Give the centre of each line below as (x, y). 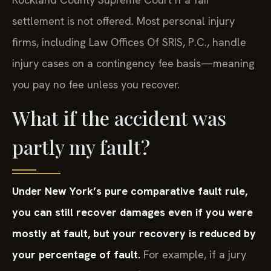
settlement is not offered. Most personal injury (123, 21)
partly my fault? (81, 147)
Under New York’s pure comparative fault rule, (130, 191)
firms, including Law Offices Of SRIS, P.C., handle (129, 42)
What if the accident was (119, 118)
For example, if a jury (193, 255)
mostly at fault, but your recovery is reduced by (134, 233)
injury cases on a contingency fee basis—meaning (133, 63)
